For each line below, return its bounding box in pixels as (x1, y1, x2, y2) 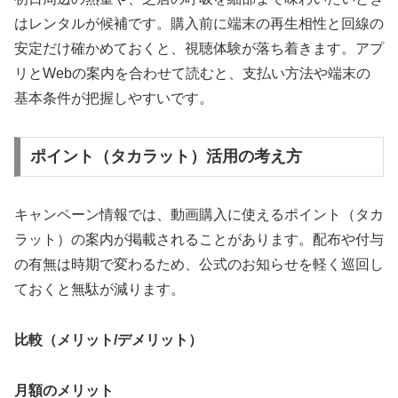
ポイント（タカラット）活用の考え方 (29, 147, 302, 166)
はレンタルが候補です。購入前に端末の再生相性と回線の (14, 15, 384, 31)
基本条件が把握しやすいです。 (14, 90, 213, 106)
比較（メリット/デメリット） (14, 332, 203, 348)
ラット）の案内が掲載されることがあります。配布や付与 (14, 232, 384, 248)
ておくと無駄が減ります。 (14, 282, 185, 298)
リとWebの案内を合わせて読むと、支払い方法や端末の (14, 65, 370, 81)
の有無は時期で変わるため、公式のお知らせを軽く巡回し (14, 257, 384, 273)
